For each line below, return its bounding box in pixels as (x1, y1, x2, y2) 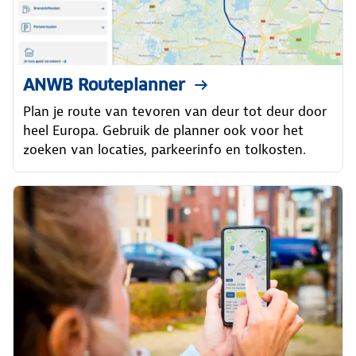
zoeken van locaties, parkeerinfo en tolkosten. (23, 141, 306, 159)
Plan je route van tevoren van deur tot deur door (23, 103, 327, 121)
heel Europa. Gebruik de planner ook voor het (23, 122, 304, 140)
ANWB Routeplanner (23, 75, 185, 96)
